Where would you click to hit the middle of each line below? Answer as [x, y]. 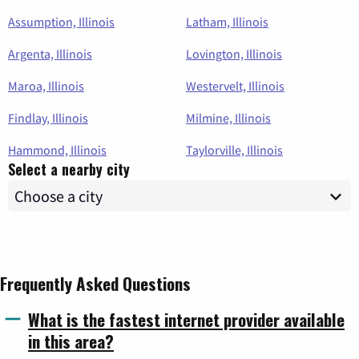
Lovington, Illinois [234, 54]
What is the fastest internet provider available [186, 320]
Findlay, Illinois [48, 118]
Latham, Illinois [227, 22]
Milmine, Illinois [228, 118]
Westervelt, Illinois [235, 86]
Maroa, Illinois [46, 86]
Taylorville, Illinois [234, 150]
